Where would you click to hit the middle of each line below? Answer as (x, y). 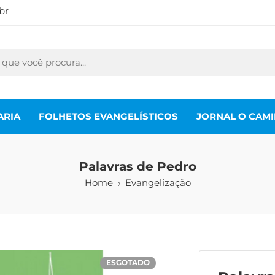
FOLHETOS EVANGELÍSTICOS (108, 116)
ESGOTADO (128, 263)
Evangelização (158, 183)
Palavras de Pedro (137, 166)
